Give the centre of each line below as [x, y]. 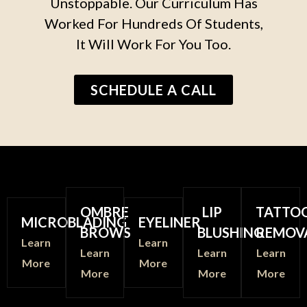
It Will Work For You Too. [153, 44]
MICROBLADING [74, 222]
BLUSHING [230, 233]
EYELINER [170, 222]
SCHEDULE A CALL [153, 90]
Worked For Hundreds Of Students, [153, 24]
